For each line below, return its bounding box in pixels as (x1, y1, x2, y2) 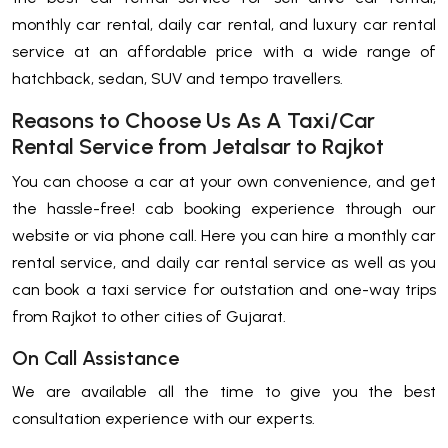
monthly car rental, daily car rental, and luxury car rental (12, 15, 436, 35)
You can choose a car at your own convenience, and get (12, 172, 436, 192)
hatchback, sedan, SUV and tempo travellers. (12, 69, 343, 89)
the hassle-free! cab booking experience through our (12, 199, 436, 219)
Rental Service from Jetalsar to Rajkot (12, 133, 384, 161)
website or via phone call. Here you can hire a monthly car (12, 226, 436, 246)
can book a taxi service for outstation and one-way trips (12, 280, 436, 300)
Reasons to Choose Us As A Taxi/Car (12, 107, 375, 135)
